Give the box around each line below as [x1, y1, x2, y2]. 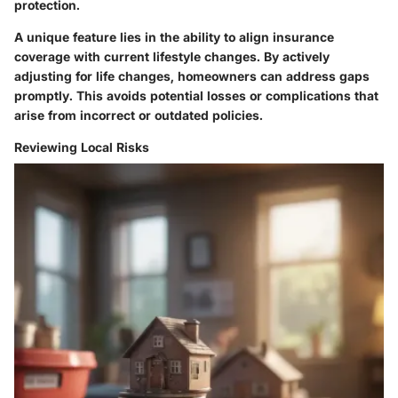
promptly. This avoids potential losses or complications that [14, 87, 378, 103]
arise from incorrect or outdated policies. [14, 107, 263, 123]
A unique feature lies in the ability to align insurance [14, 28, 334, 44]
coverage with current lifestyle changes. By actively [14, 48, 330, 64]
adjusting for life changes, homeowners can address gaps [14, 68, 370, 84]
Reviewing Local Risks [14, 139, 149, 155]
